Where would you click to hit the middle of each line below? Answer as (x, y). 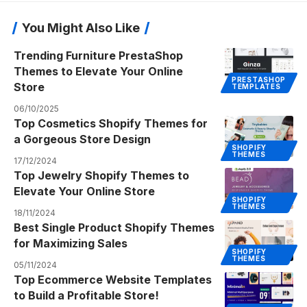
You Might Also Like (81, 28)
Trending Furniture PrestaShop (98, 56)
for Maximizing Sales (71, 244)
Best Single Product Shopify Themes (114, 228)
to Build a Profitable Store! (86, 296)
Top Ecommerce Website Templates (113, 280)
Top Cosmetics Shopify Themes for (111, 124)
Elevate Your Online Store (84, 192)
